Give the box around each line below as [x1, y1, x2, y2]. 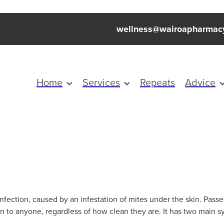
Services [82, 74, 120, 89]
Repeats [140, 74, 175, 89]
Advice [185, 74, 215, 89]
